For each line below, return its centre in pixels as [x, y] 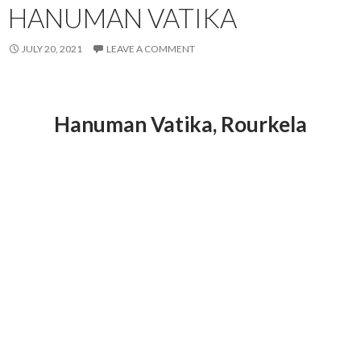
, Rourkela [260, 124]
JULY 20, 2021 [52, 49]
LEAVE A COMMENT [151, 49]
